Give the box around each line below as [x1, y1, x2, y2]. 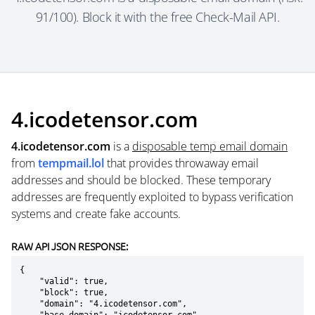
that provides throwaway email [104, 155, 259, 171]
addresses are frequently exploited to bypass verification [11, 189, 293, 205]
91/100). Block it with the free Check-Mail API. [35, 8, 280, 25]
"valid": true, [20, 276, 39, 286]
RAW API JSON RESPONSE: [11, 239, 128, 253]
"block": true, [20, 288, 39, 297]
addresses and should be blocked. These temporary [11, 172, 271, 188]
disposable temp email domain [132, 139, 288, 154]
